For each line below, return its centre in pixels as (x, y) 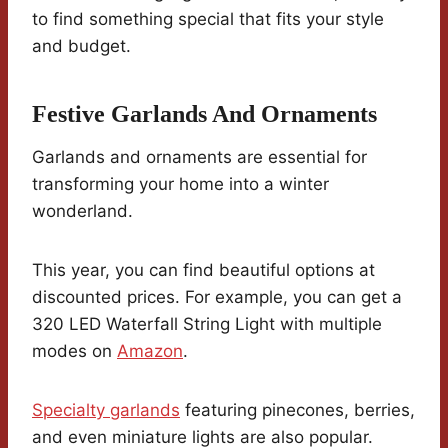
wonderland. (82, 210)
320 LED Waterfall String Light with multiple (207, 323)
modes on (74, 350)
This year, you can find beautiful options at (203, 269)
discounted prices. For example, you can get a (217, 296)
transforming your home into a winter (180, 183)
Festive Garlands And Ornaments (204, 113)
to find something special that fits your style (208, 18)
